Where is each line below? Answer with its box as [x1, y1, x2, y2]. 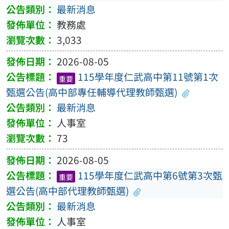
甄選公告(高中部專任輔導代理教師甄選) [6, 85, 177, 100]
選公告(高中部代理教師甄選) [6, 183, 129, 198]
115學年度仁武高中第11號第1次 [77, 70, 218, 84]
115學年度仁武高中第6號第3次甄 [77, 168, 222, 182]
